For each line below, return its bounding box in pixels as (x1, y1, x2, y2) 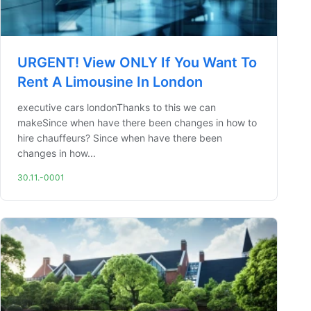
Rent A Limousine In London (17, 74, 203, 90)
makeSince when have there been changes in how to (17, 117, 257, 128)
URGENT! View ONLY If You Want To (17, 54, 257, 71)
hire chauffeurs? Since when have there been (17, 132, 222, 144)
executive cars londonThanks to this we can (17, 101, 216, 113)
